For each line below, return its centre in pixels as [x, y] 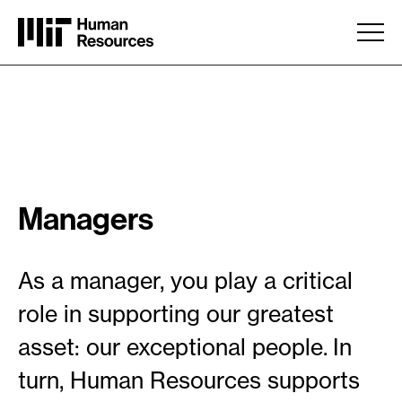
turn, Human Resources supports [189, 380]
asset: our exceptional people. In [185, 347]
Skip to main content [85, 20]
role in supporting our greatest [176, 314]
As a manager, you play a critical [185, 281]
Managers [86, 219]
